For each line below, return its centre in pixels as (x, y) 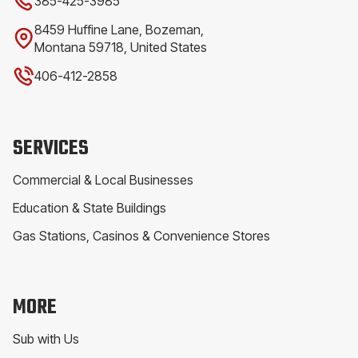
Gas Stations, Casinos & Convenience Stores (141, 236)
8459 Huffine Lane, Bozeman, (119, 30)
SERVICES (51, 149)
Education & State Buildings (89, 208)
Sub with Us (46, 339)
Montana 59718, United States (121, 48)
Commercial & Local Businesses (103, 180)
